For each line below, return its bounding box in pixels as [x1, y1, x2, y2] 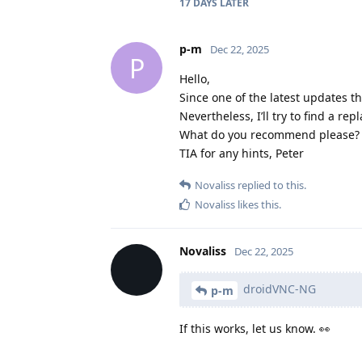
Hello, [179, 71, 210, 87]
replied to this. [235, 178, 306, 193]
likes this [235, 197, 279, 213]
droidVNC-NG [240, 281, 316, 297]
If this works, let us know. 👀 [179, 320, 330, 336]
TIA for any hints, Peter [179, 145, 304, 162]
